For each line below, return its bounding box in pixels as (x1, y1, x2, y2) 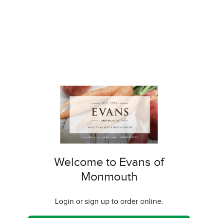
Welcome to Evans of (54, 155, 164, 170)
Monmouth (80, 170, 138, 184)
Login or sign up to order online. (54, 197, 163, 207)
